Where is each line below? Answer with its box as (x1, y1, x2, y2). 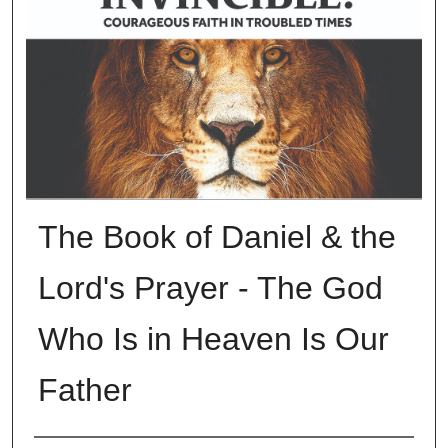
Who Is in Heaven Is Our (37, 320, 389, 357)
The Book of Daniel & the (37, 218, 396, 255)
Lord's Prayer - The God (37, 269, 383, 306)
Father (37, 371, 132, 408)
